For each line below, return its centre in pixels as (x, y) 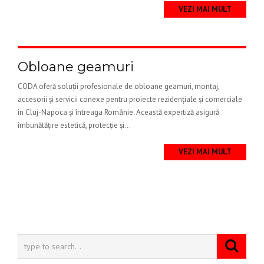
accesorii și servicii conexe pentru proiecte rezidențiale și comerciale (130, 99)
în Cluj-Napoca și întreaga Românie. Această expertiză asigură (118, 112)
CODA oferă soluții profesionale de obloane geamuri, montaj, (118, 86)
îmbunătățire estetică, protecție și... (74, 125)
